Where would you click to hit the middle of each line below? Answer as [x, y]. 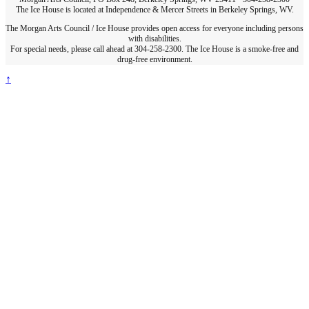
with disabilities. [154, 39]
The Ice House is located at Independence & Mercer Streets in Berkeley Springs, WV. [154, 10]
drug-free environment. [154, 60]
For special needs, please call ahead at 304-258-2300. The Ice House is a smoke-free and [154, 49]
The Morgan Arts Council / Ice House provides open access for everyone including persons [154, 29]
